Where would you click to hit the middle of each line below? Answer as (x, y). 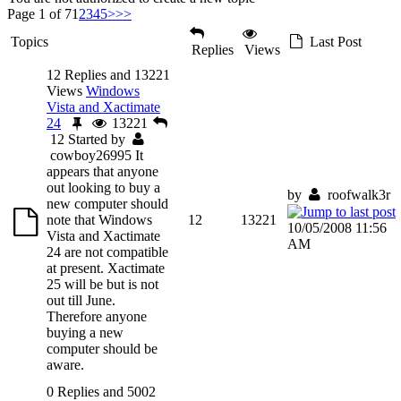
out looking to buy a (103, 187)
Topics (30, 41)
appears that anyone (102, 171)
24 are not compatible (107, 252)
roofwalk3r (358, 194)
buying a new (85, 332)
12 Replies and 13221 (108, 74)
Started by (98, 139)
